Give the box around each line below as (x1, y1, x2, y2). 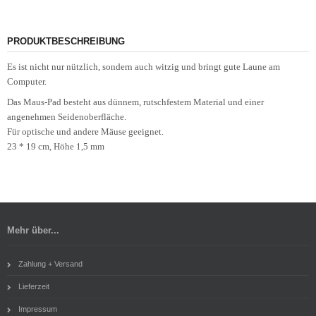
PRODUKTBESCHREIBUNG (7, 36, 125, 47)
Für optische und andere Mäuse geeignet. (7, 126, 164, 137)
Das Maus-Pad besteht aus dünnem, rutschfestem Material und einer (7, 97, 264, 107)
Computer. (7, 76, 47, 87)
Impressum (18, 305, 57, 313)
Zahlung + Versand (18, 260, 83, 268)
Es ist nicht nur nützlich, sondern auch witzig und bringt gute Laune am (7, 61, 280, 72)
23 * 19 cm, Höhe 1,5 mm (7, 141, 104, 152)
